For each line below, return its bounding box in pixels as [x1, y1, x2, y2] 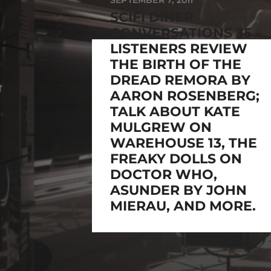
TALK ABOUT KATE [110, 103, 240, 120]
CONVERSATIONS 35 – [110, 25, 262, 42]
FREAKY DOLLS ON [110, 151, 242, 168]
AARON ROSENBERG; [110, 88, 260, 105]
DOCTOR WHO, [110, 166, 217, 183]
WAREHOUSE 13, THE [110, 135, 257, 152]
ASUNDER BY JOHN [110, 182, 247, 199]
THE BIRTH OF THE [110, 56, 241, 73]
